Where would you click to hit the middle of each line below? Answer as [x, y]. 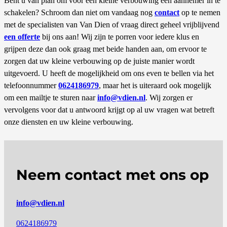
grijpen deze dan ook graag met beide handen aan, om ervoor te [105, 49]
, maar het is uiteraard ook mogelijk [155, 85]
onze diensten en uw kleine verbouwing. [69, 122]
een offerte [22, 36]
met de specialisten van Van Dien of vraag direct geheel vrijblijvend [112, 24]
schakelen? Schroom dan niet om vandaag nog [79, 12]
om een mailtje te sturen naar [51, 97]
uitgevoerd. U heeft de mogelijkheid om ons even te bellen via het [109, 73]
